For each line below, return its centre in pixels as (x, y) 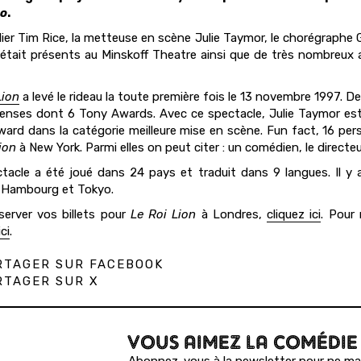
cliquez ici (294, 214)
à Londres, (231, 214)
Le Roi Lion (163, 214)
